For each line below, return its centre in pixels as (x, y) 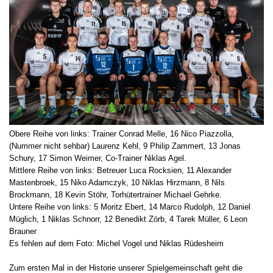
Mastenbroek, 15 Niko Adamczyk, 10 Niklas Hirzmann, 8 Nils (117, 183)
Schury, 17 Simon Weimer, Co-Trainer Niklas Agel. (98, 158)
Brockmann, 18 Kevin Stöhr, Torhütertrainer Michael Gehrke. (115, 195)
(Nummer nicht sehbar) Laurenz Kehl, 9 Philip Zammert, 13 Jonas (125, 146)
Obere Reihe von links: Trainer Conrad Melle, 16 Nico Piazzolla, (122, 134)
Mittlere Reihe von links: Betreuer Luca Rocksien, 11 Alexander (120, 171)
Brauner (23, 232)
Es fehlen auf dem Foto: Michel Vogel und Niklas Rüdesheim (116, 244)
